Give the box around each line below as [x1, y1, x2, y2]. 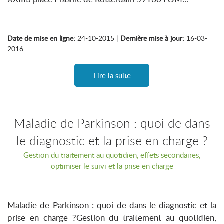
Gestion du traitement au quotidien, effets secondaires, [23, 150, 200, 160]
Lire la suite [93, 70, 131, 80]
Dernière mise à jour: [120, 33, 184, 43]
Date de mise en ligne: [7, 33, 75, 43]
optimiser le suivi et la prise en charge [50, 161, 173, 171]
